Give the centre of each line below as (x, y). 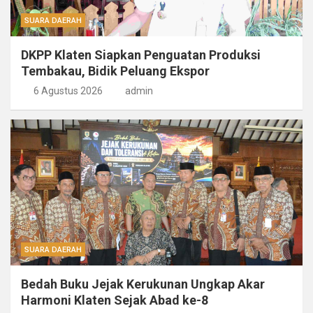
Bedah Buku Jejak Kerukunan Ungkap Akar (143, 284)
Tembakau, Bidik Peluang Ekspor (115, 71)
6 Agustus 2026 (68, 91)
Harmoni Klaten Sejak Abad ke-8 (115, 300)
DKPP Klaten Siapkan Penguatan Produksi (141, 55)
